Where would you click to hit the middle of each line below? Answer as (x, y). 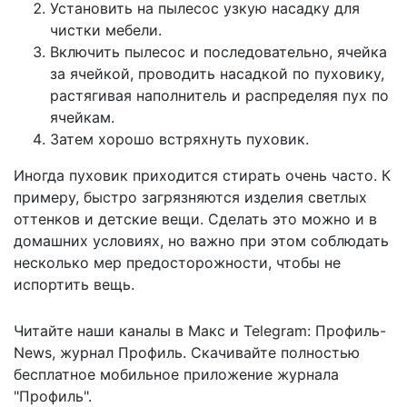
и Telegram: (270, 330)
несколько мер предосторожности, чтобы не (177, 262)
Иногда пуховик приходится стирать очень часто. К (202, 175)
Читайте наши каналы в (101, 330)
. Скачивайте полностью (271, 352)
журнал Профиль (121, 352)
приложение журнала (259, 374)
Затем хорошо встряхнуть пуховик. (179, 139)
